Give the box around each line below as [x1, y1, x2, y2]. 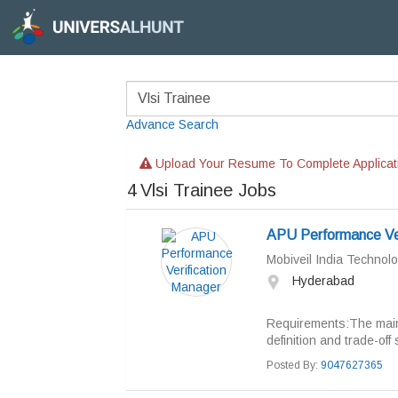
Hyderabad [288, 274, 354, 288]
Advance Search [126, 117, 219, 131]
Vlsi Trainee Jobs [140, 180, 276, 200]
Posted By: [266, 359, 321, 371]
